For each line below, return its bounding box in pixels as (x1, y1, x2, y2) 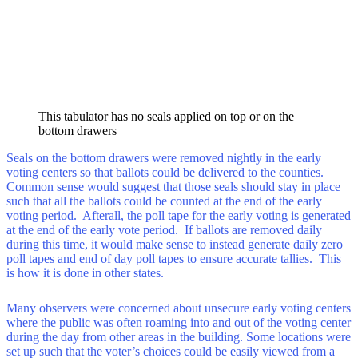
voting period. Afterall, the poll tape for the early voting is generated (6, 209, 351, 223)
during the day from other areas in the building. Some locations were (6, 329, 351, 344)
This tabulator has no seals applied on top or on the (38, 109, 294, 124)
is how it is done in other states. (6, 266, 164, 280)
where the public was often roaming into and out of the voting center (6, 315, 351, 329)
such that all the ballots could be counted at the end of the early (6, 194, 322, 209)
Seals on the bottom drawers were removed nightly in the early (6, 151, 321, 165)
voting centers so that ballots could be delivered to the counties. (6, 165, 327, 180)
